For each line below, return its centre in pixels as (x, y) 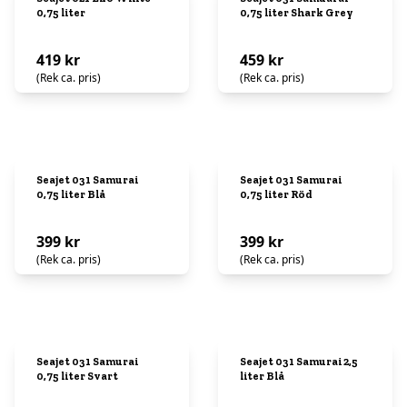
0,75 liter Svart (77, 376)
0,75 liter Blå (71, 194)
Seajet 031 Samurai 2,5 (299, 362)
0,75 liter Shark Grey (297, 13)
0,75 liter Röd (276, 194)
